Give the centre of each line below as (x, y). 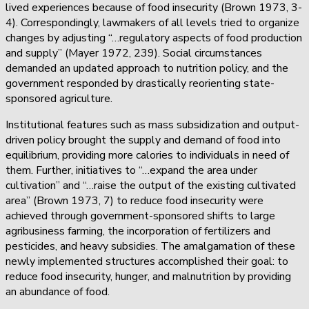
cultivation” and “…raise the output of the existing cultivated (151, 185)
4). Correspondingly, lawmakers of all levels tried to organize (152, 22)
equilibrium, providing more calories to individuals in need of (147, 155)
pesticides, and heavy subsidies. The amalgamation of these (150, 246)
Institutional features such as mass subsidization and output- (152, 124)
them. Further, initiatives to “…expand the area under (131, 170)
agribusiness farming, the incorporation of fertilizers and (138, 231)
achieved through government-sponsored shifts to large (140, 216)
